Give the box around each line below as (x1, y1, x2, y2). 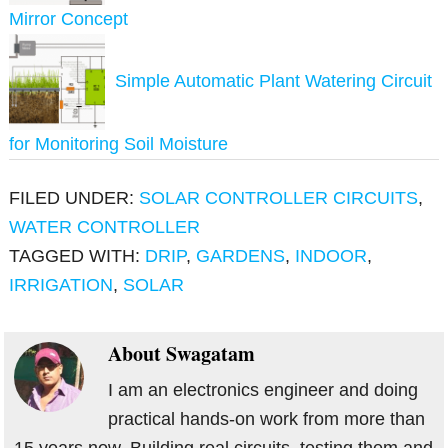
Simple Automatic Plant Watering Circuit (115, 71, 433, 92)
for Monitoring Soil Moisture (9, 134, 229, 155)
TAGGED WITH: (9, 246, 146, 267)
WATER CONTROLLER (9, 217, 201, 238)
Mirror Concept (9, 9, 129, 30)
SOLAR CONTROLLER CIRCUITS (139, 188, 419, 209)
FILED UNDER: (9, 188, 140, 209)
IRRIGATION (9, 275, 114, 296)
